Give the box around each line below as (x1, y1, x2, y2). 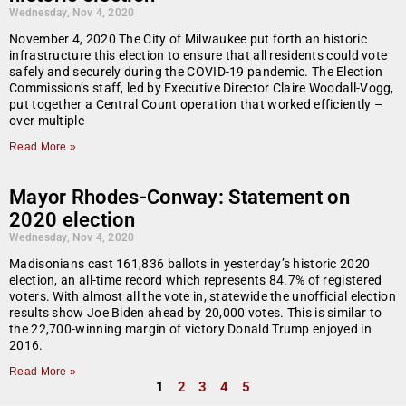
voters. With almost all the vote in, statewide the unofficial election (9, 289, 396, 304)
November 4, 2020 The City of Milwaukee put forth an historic (9, 32, 367, 47)
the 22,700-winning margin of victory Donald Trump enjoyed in (9, 322, 372, 337)
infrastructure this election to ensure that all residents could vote (9, 48, 388, 63)
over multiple (9, 113, 84, 129)
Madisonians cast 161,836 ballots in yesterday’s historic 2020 (9, 256, 371, 272)
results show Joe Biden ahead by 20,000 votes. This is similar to (9, 305, 382, 321)
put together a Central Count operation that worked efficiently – (9, 97, 383, 112)
